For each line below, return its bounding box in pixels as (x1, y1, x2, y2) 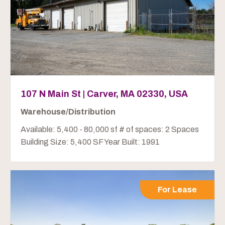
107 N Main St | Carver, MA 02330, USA (21, 88, 188, 99)
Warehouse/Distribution (21, 107, 116, 116)
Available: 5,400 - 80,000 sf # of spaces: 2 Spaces (21, 125, 199, 134)
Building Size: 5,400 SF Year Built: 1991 (21, 137, 160, 146)
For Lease (158, 185, 197, 194)
